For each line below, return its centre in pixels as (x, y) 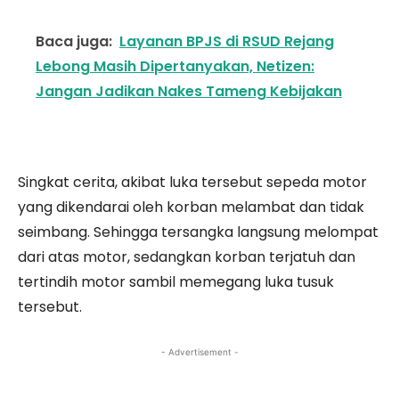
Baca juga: (74, 41)
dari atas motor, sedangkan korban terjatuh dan (187, 257)
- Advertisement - (199, 352)
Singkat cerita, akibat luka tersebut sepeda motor (192, 182)
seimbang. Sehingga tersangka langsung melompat (198, 232)
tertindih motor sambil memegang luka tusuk (176, 282)
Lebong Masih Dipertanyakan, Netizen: (175, 66)
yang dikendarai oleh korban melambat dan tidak (191, 207)
